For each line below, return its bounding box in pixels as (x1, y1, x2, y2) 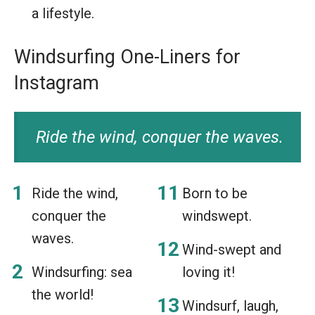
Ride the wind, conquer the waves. (35, 127, 283, 147)
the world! (32, 285, 94, 303)
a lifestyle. (32, 4, 94, 22)
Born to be (182, 184, 247, 202)
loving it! (182, 263, 235, 281)
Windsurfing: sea (32, 263, 132, 281)
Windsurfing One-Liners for (14, 45, 240, 68)
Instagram (14, 71, 99, 94)
